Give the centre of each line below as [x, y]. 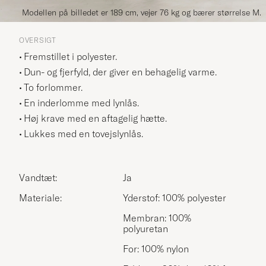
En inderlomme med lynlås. [81, 102]
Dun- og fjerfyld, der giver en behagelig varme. [120, 72]
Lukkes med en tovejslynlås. [83, 133]
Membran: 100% [157, 218]
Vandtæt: [38, 177]
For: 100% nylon [156, 248]
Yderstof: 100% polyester [175, 197]
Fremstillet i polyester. [70, 56]
